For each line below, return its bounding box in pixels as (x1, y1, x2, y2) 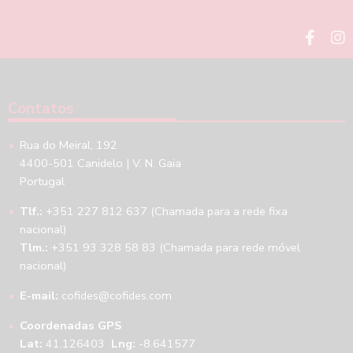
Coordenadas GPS (20, 318, 121, 334)
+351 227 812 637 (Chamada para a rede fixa (43, 203, 288, 220)
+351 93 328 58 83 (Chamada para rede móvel (48, 240, 300, 256)
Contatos (8, 98, 74, 120)
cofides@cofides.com (61, 288, 172, 304)
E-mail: (20, 288, 58, 304)
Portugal (20, 173, 65, 190)
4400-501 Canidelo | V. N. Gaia (20, 155, 181, 172)
